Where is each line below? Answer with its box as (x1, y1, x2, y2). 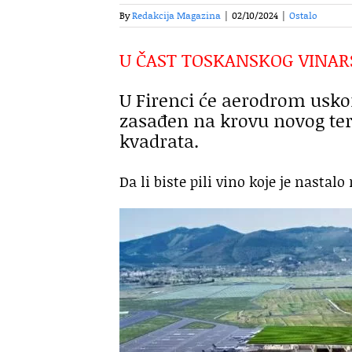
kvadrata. (119, 128, 199, 154)
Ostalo (289, 9, 317, 22)
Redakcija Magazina (132, 9, 221, 22)
